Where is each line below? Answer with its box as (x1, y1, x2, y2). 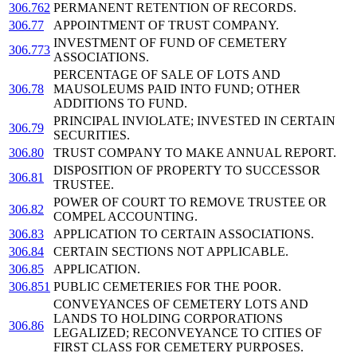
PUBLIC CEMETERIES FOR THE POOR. (53, 280, 281, 294)
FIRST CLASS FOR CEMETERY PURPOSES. (53, 340, 304, 355)
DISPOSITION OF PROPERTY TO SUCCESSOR (53, 163, 320, 178)
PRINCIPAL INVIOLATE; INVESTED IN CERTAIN (53, 114, 335, 128)
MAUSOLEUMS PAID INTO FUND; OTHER (53, 82, 300, 96)
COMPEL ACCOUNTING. (53, 210, 198, 224)
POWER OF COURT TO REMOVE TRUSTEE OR (53, 195, 327, 210)
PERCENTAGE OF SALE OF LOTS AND (53, 68, 280, 82)
